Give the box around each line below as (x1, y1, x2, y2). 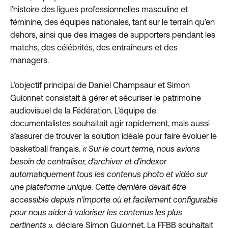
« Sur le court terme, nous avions (82, 144, 200, 154)
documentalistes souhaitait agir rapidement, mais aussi (10, 119, 210, 128)
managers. (10, 55, 49, 65)
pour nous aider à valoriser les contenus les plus (10, 208, 182, 217)
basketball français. (10, 144, 82, 154)
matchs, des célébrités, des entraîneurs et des (10, 43, 178, 52)
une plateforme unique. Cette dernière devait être (10, 182, 186, 192)
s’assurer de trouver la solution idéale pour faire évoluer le (10, 131, 217, 141)
